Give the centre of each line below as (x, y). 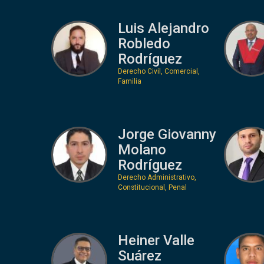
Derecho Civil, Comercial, (159, 71)
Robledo (144, 43)
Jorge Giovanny (167, 134)
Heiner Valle (156, 240)
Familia (129, 81)
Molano (142, 149)
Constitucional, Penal (152, 187)
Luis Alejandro (163, 28)
